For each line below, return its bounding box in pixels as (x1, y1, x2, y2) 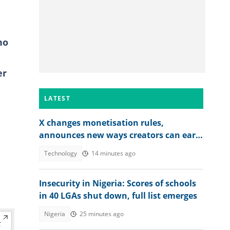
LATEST (44, 94, 70, 103)
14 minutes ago (91, 149, 136, 158)
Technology (44, 149, 77, 158)
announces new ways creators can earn (39, 129, 201, 141)
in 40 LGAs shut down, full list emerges (39, 190, 197, 201)
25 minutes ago (80, 209, 124, 218)
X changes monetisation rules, (39, 117, 164, 128)
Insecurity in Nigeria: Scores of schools (39, 178, 196, 189)
